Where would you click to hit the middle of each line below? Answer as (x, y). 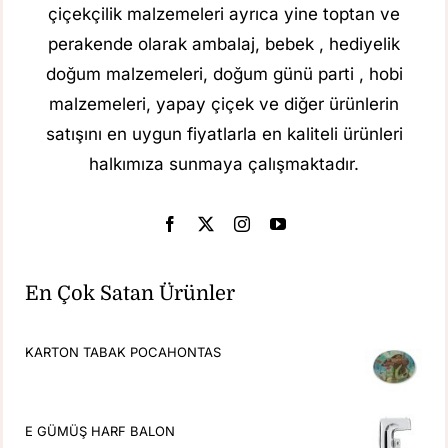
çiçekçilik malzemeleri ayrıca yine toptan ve (224, 13)
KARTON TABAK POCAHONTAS (123, 351)
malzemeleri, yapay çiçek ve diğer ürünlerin (224, 103)
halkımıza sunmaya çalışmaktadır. (224, 163)
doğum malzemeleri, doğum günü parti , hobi (224, 73)
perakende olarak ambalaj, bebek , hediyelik (224, 43)
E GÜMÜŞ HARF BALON (100, 430)
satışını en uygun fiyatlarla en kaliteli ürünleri (224, 133)
